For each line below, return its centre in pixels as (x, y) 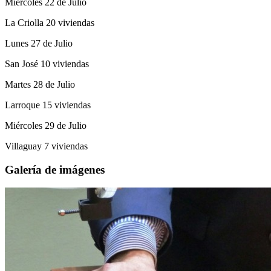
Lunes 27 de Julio (39, 43)
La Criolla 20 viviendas (50, 22)
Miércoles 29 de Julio (46, 125)
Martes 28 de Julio (40, 84)
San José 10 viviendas (47, 64)
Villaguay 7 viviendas (46, 146)
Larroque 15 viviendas (48, 105)
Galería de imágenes (55, 169)
